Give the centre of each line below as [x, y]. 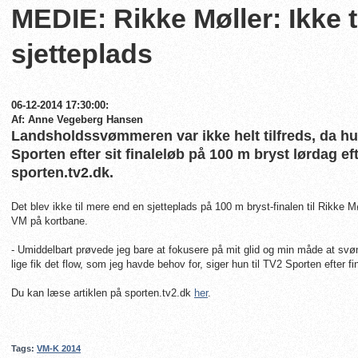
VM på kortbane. [50, 221]
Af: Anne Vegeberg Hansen [77, 119]
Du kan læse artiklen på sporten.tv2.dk [103, 293]
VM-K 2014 [59, 348]
